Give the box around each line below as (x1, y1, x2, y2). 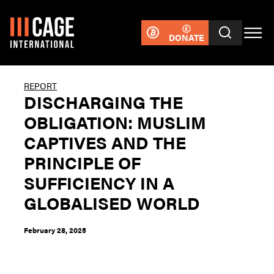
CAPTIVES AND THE (24, 130, 187, 154)
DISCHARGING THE (24, 89, 183, 114)
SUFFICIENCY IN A (24, 170, 175, 194)
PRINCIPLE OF (24, 150, 141, 174)
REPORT (24, 79, 57, 92)
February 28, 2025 (24, 224, 87, 236)
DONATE (168, 31, 204, 43)
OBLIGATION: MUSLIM (24, 109, 207, 134)
